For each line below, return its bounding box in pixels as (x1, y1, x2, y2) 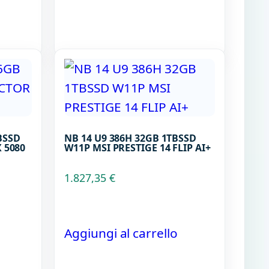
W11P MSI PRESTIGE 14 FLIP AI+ (64, 141, 211, 155)
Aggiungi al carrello (64, 224, 178, 241)
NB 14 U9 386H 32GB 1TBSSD (64, 131, 196, 145)
